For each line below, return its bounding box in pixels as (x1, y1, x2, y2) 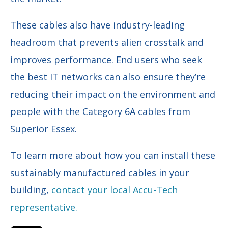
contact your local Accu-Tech (51, 184, 178, 196)
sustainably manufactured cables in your (10, 166, 189, 179)
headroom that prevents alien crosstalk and (10, 36, 204, 49)
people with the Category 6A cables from (10, 105, 190, 118)
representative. (10, 201, 77, 214)
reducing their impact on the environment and (10, 88, 215, 101)
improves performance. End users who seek (10, 53, 202, 66)
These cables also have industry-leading (10, 19, 185, 32)
